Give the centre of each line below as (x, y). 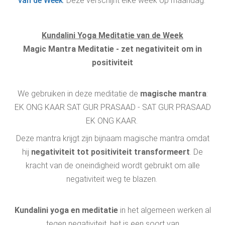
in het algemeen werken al (165, 210)
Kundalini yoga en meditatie (67, 210)
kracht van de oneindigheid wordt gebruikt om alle (113, 165)
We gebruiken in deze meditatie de (79, 94)
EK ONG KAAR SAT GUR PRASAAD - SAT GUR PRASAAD (113, 107)
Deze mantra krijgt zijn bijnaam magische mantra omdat (113, 138)
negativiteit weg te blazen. (113, 179)
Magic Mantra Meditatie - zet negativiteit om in (113, 49)
